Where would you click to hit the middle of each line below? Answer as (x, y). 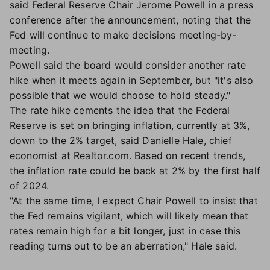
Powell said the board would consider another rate (128, 65)
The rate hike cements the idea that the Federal (120, 110)
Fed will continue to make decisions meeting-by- (123, 35)
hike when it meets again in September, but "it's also (132, 80)
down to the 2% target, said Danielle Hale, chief (121, 140)
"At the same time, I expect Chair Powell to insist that (134, 201)
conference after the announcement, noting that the (130, 20)
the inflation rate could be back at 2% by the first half (135, 171)
